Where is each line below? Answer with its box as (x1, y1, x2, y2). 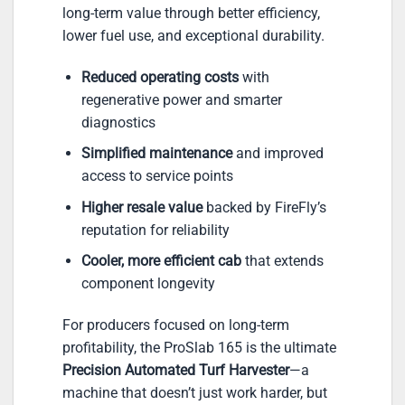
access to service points (80, 167, 233, 185)
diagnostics (80, 113, 155, 131)
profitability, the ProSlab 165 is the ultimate (62, 339, 336, 357)
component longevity (80, 275, 215, 293)
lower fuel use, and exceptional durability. (62, 26, 325, 44)
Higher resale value (80, 198, 202, 216)
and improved (231, 145, 324, 163)
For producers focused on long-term (62, 316, 289, 334)
